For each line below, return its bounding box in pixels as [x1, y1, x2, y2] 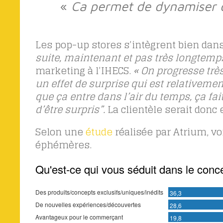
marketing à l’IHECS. [35, 62, 133, 80]
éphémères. [35, 136, 92, 154]
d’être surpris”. [35, 101, 105, 118]
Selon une [35, 123, 86, 141]
